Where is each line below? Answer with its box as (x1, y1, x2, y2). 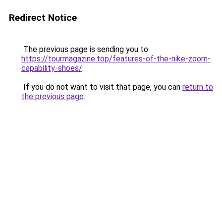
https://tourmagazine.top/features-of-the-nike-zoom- (21, 54, 211, 63)
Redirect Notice (9, 12, 77, 23)
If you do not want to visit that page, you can (21, 82, 182, 92)
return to (182, 82, 213, 92)
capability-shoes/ (21, 63, 82, 73)
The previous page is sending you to (21, 45, 148, 54)
